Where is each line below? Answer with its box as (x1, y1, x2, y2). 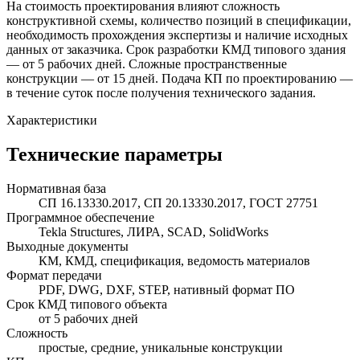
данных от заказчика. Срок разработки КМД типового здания (6, 43, 346, 57)
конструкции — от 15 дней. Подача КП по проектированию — (6, 72, 353, 86)
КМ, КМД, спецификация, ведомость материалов (39, 254, 310, 268)
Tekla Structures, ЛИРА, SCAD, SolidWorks (39, 225, 268, 239)
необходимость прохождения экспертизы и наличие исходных (6, 28, 348, 43)
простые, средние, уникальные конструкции (39, 341, 283, 355)
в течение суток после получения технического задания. (6, 86, 316, 100)
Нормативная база (6, 182, 106, 196)
